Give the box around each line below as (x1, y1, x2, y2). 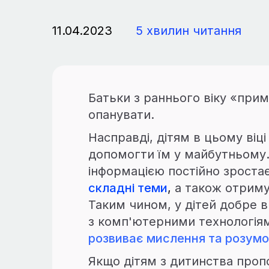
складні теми (88, 181, 168, 195)
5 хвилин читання (136, 23, 241, 38)
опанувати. (88, 107, 154, 122)
